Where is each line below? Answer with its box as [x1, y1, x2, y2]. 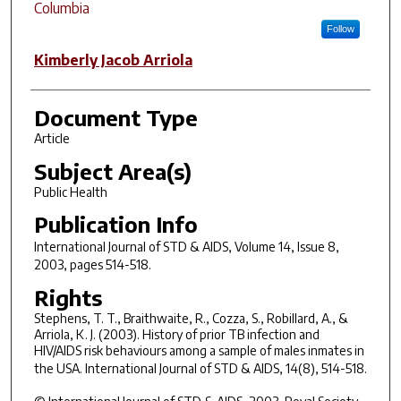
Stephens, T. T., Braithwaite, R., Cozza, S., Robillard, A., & [33, 310, 348, 326]
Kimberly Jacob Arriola [33, 50, 192, 69]
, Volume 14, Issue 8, [227, 239, 339, 255]
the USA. [33, 360, 85, 376]
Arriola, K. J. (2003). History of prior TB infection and [33, 326, 320, 342]
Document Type [33, 103, 198, 131]
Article [33, 130, 70, 146]
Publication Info [33, 210, 198, 238]
